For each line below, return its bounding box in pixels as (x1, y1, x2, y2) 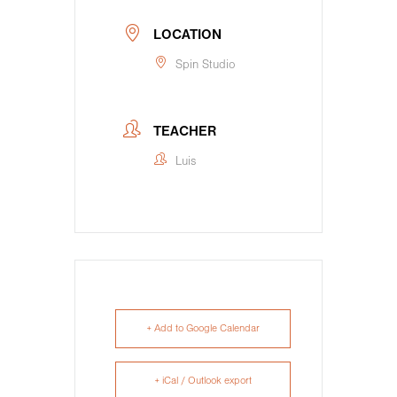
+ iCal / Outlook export (154, 376, 252, 385)
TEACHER (153, 125, 216, 138)
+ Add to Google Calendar (146, 323, 260, 333)
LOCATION (153, 29, 222, 43)
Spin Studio (175, 60, 235, 71)
